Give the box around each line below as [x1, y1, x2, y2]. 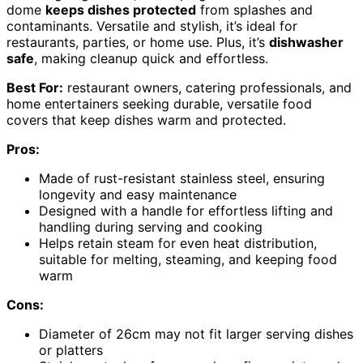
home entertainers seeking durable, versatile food [6, 96, 312, 113]
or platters [39, 342, 103, 359]
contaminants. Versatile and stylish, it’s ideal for [6, 18, 297, 35]
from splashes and [196, 2, 313, 19]
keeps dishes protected [45, 2, 196, 19]
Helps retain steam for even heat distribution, [39, 235, 317, 252]
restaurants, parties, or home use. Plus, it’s [6, 34, 269, 51]
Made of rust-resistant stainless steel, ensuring [39, 170, 325, 187]
